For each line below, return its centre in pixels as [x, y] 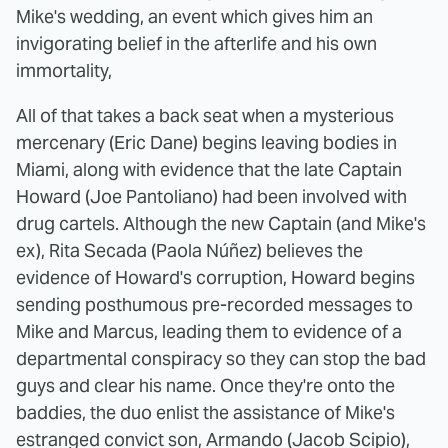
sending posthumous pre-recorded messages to [214, 305]
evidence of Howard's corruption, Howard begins [215, 278]
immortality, [64, 71]
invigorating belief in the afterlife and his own [196, 44]
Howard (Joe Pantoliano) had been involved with [211, 197]
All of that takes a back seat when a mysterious [205, 116]
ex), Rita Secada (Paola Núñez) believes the [189, 251]
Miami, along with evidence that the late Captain [209, 170]
